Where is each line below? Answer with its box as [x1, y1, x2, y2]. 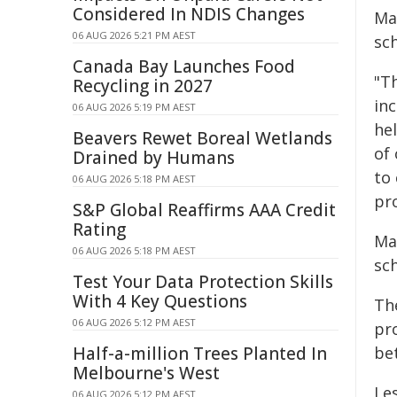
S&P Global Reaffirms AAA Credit [73, 198, 336, 222]
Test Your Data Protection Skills [73, 270, 333, 293]
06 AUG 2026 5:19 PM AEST [73, 100, 196, 113]
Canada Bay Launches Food [73, 55, 295, 78]
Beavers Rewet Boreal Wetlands [73, 127, 332, 150]
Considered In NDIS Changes [73, 3, 305, 26]
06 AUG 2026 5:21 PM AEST [73, 28, 196, 42]
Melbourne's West [73, 362, 220, 385]
